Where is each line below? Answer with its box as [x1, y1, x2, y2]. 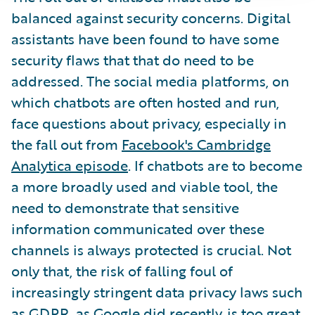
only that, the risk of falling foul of [11, 259, 233, 281]
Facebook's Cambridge [122, 133, 271, 155]
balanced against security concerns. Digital [11, 6, 290, 28]
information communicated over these [11, 217, 264, 239]
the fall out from [11, 133, 122, 155]
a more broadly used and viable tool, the [11, 175, 278, 197]
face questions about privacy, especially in [11, 112, 286, 134]
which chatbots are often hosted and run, [11, 91, 279, 112]
